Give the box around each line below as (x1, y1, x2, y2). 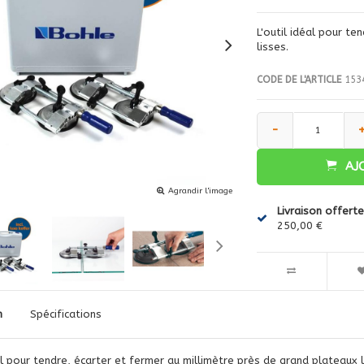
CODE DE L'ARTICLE (256, 73, 341, 85)
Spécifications (29, 307, 102, 320)
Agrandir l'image (167, 185, 232, 196)
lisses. (256, 40, 288, 53)
